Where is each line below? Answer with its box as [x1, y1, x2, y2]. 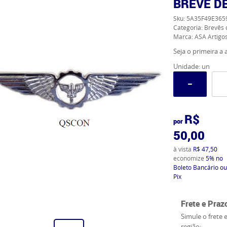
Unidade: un [173, 62, 210, 71]
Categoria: [173, 23, 203, 31]
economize [173, 154, 206, 162]
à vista [173, 145, 193, 153]
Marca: [173, 32, 195, 41]
